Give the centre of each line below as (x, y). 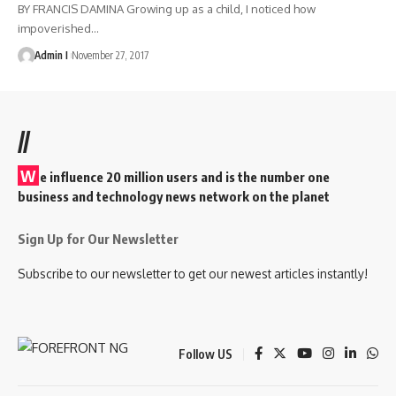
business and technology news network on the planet (174, 196)
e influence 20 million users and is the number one (185, 176)
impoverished (54, 28)
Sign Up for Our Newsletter (98, 238)
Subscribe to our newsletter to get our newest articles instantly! (193, 273)
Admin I (51, 55)
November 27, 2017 (110, 55)
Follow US (206, 354)
